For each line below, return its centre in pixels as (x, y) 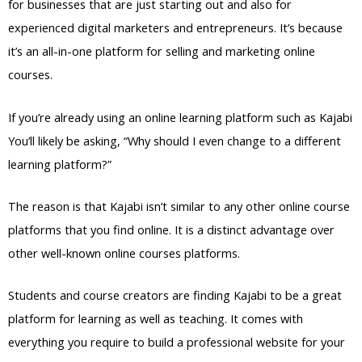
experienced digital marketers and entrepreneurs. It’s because (175, 28)
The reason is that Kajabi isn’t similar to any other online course (179, 206)
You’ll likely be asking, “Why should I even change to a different (175, 140)
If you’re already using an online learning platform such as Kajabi (180, 117)
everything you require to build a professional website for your (177, 342)
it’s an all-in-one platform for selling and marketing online (162, 51)
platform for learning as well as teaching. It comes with (156, 319)
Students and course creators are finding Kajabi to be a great (175, 295)
